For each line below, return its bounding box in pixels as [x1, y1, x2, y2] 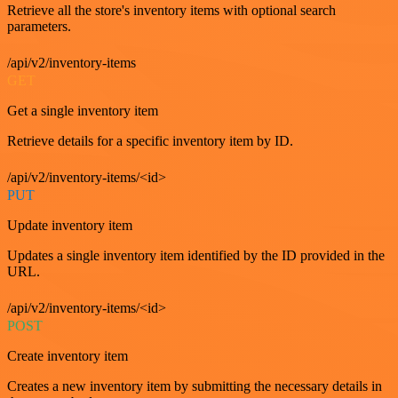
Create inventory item [7, 347, 128, 363]
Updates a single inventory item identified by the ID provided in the [7, 247, 385, 263]
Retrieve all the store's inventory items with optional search [7, 2, 336, 18]
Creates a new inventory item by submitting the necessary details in [7, 378, 382, 394]
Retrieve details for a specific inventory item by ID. [7, 132, 293, 148]
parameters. [7, 18, 71, 34]
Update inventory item [7, 217, 132, 233]
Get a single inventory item [7, 102, 158, 118]
